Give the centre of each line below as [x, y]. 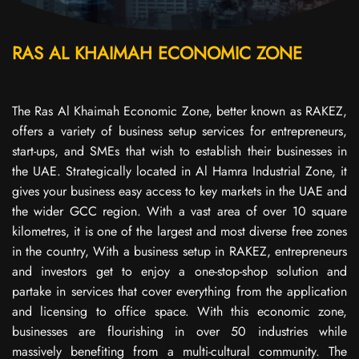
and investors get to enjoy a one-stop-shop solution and [179, 271]
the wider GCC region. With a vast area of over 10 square [179, 211]
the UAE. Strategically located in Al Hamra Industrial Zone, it [179, 171]
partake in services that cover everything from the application [179, 291]
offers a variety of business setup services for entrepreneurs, [179, 131]
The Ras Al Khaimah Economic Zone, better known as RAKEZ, [179, 111]
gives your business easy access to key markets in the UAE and [179, 191]
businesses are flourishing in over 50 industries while [179, 331]
